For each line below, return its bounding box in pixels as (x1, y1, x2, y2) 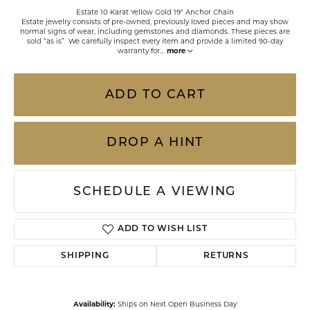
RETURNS (203, 252, 249, 260)
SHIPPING (61, 252, 109, 260)
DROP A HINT (107, 137, 203, 149)
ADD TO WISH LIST (117, 225, 208, 233)
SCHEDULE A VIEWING (73, 185, 237, 198)
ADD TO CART (104, 89, 206, 101)
